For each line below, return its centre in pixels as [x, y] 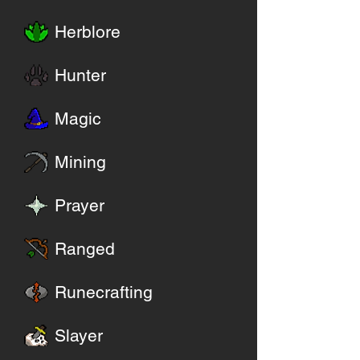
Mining [80, 162]
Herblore [88, 32]
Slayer [79, 335]
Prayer [80, 205]
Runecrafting [104, 292]
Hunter [80, 75]
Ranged [85, 249]
